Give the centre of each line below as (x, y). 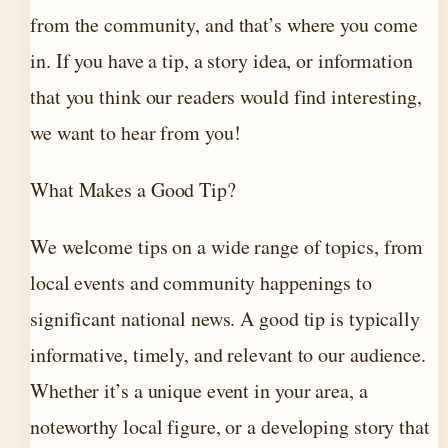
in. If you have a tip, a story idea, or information (221, 60)
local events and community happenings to (201, 282)
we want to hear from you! (135, 132)
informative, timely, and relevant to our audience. (228, 354)
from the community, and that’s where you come (224, 24)
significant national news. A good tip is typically (225, 318)
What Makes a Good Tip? (133, 189)
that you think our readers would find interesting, (226, 96)
